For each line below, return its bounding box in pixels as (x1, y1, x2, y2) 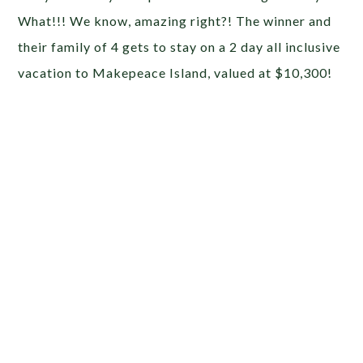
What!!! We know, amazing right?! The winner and (18, 12, 332, 28)
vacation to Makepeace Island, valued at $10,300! (18, 64, 333, 80)
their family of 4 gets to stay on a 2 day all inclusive (18, 38, 341, 54)
